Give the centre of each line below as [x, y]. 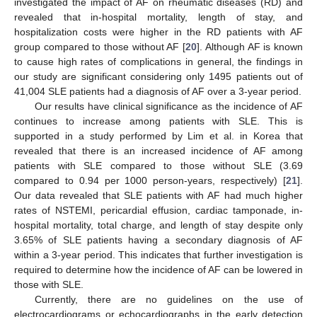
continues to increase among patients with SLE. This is [158, 121]
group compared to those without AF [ [100, 47]
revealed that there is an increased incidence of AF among [158, 151]
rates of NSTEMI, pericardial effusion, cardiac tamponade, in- [158, 211]
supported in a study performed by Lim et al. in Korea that [158, 136]
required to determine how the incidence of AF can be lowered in [158, 270]
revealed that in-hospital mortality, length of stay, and [158, 17]
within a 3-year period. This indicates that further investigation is [158, 255]
